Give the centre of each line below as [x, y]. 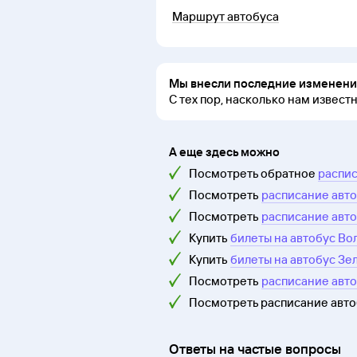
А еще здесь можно [224, 152]
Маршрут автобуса [226, 17]
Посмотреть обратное [252, 174]
